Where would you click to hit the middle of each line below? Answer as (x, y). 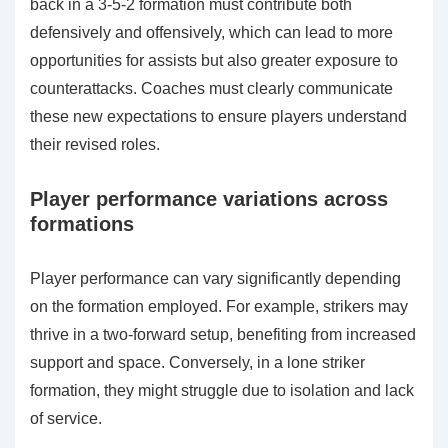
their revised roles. (95, 144)
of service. (66, 418)
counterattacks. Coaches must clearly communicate (211, 88)
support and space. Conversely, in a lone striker (197, 362)
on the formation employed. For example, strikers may (219, 306)
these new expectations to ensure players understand (218, 116)
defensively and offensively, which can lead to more (211, 32)
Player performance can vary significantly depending (215, 278)
